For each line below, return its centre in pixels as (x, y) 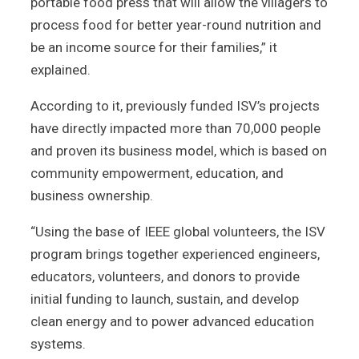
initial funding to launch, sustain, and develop (165, 298)
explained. (61, 69)
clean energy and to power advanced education (172, 321)
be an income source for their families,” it (154, 47)
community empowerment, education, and (157, 173)
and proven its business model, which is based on (179, 150)
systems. (58, 343)
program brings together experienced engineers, (175, 254)
